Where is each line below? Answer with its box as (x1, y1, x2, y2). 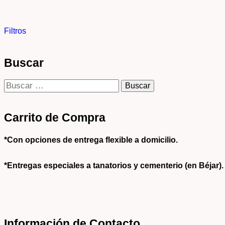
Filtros (4, 27, 26, 36)
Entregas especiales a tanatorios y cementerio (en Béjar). (7, 161, 223, 170)
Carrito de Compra (4, 111, 105, 124)
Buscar (4, 57, 44, 70)
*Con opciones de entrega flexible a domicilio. (4, 136, 178, 145)
